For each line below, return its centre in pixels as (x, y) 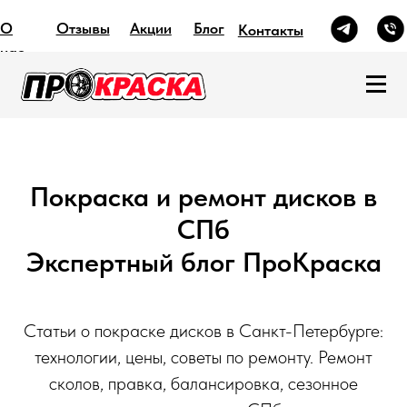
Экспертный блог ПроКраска (203, 261)
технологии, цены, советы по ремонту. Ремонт (203, 357)
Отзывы (59, 20)
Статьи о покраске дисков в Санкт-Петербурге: (203, 330)
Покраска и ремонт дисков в (203, 196)
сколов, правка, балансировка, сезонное (203, 383)
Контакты (193, 21)
